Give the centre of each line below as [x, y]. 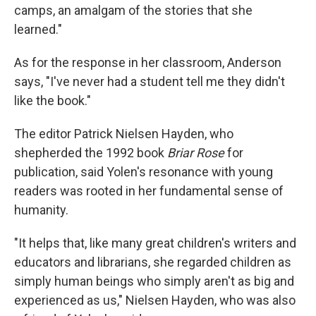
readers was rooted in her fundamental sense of [149, 191]
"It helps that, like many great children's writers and [155, 243]
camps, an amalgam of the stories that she [133, 10]
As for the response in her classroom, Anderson [148, 62]
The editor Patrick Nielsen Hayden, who [124, 134]
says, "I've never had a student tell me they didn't [150, 81]
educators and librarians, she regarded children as [153, 262]
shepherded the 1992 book [91, 153]
